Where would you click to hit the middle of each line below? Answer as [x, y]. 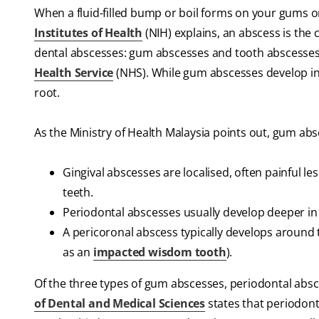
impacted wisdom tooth [159, 252]
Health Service [74, 73]
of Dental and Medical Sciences [120, 304]
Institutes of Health [89, 33]
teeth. [78, 193]
